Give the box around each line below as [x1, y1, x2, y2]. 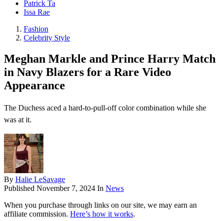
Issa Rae [24, 8, 50, 17]
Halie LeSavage [15, 175, 65, 184]
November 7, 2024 [37, 184, 95, 193]
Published [4, 184, 37, 193]
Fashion [24, 25, 48, 34]
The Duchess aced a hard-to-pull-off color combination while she [4, 104, 206, 112]
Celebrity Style [24, 34, 70, 42]
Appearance [4, 79, 65, 92]
